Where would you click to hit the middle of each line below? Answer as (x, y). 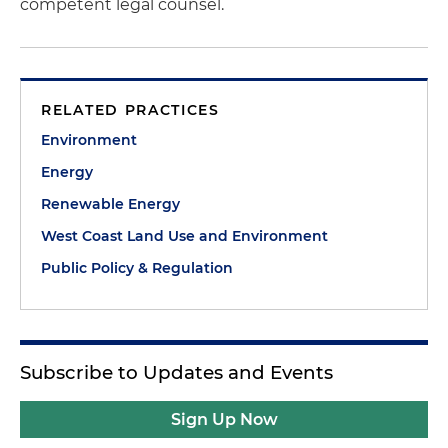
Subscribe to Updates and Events (176, 372)
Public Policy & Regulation (137, 268)
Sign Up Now (224, 419)
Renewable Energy (110, 204)
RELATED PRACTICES (130, 110)
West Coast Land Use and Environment (184, 236)
